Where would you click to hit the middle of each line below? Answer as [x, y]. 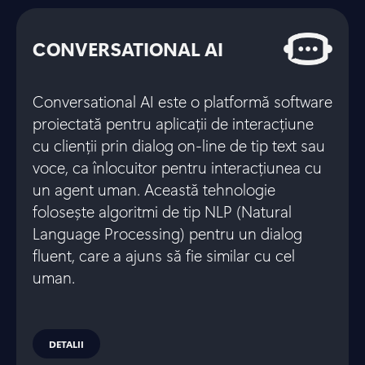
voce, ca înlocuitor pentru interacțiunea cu [177, 166]
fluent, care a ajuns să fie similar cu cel [164, 254]
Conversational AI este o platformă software [182, 100]
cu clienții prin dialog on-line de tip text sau [179, 144]
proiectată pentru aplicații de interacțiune [173, 122]
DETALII [66, 343]
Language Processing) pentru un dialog [167, 232]
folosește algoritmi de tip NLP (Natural [162, 210]
